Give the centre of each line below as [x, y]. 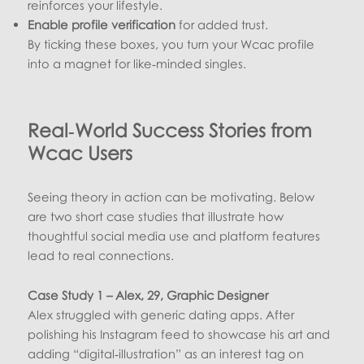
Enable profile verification [102, 24]
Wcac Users [80, 152]
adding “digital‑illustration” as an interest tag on [166, 354]
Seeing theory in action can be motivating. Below [171, 196]
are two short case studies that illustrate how [156, 216]
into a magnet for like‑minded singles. [137, 63]
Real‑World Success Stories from [170, 130]
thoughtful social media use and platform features [174, 235]
